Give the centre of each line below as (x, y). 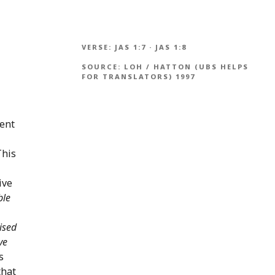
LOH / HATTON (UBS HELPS (186, 67)
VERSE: (98, 47)
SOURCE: (103, 67)
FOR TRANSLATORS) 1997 (138, 77)
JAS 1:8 (171, 47)
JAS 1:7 (130, 47)
